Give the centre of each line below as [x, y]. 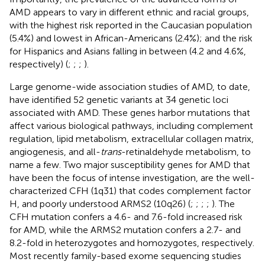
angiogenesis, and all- [55, 151]
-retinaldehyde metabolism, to [186, 151]
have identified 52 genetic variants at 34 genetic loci [119, 99]
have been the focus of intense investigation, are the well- [132, 177]
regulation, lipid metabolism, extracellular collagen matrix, [132, 138]
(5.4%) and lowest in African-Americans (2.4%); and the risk [131, 38]
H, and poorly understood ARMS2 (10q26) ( [100, 203]
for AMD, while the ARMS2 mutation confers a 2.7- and [125, 230]
